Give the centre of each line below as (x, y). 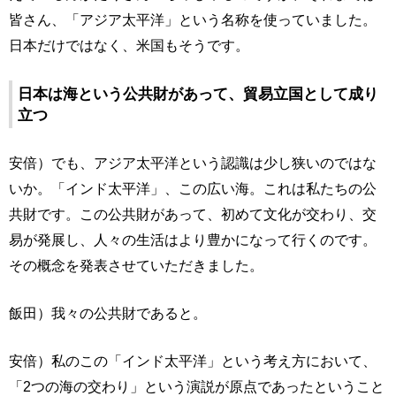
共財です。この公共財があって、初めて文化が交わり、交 (193, 214)
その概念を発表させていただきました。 (136, 266)
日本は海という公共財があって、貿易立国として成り (198, 94)
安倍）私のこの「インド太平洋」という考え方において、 (193, 361)
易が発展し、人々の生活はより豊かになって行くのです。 (193, 240)
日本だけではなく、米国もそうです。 (129, 46)
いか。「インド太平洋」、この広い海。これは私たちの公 (193, 189)
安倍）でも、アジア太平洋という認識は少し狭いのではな (193, 163)
